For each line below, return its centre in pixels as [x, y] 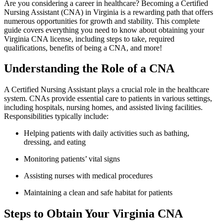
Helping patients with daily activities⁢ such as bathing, [107, 133]
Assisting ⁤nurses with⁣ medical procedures [88, 176]
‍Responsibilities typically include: [56, 116]
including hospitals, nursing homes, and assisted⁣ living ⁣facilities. [103, 108]
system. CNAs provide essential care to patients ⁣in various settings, [108, 99]
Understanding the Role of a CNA [89, 69]
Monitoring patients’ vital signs [72, 159]
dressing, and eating [55, 142]
